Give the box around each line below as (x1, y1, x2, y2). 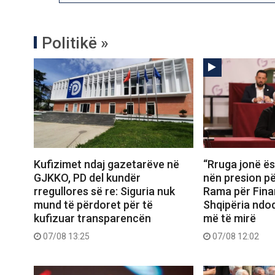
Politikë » (42, 34, 109, 52)
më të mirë (203, 212, 256, 225)
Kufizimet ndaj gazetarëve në (34, 158, 179, 171)
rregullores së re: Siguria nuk (34, 185, 175, 198)
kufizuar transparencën (34, 212, 151, 225)
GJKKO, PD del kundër (34, 171, 141, 185)
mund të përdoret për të (34, 198, 153, 212)
